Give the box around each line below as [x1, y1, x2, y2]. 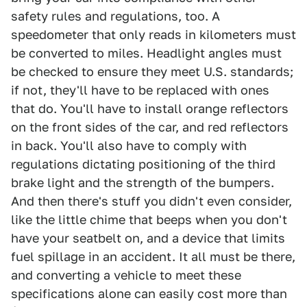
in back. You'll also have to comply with [11, 138, 247, 153]
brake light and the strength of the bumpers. [11, 175, 274, 190]
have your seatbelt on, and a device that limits [11, 231, 285, 245]
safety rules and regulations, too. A [11, 9, 220, 23]
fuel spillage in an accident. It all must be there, [11, 249, 295, 264]
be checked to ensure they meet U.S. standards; [11, 64, 293, 79]
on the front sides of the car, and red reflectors [11, 120, 288, 134]
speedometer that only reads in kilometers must [11, 27, 296, 42]
